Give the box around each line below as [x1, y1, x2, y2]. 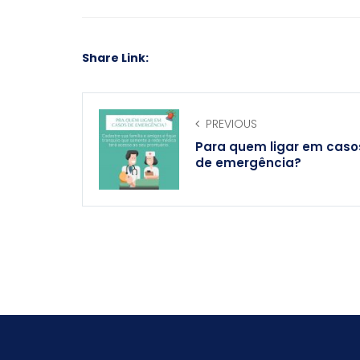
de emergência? [195, 153, 301, 171]
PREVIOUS [206, 115, 257, 132]
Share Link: [82, 49, 149, 66]
